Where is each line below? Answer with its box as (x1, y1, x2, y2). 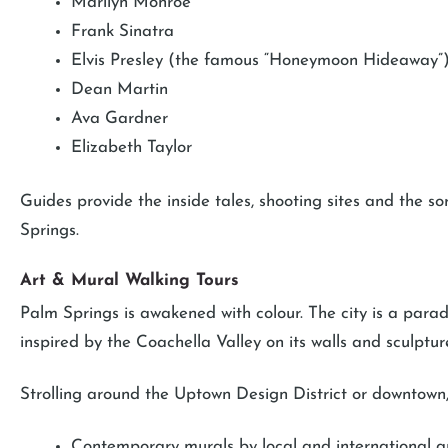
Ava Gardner (71, 109, 168, 127)
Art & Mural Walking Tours (20, 271, 239, 289)
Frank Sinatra (71, 22, 174, 40)
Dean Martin (71, 80, 168, 98)
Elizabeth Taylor (71, 138, 192, 156)
